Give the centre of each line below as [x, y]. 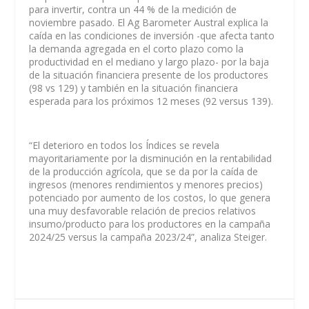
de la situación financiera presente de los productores [149, 75]
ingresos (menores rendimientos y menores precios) [146, 184]
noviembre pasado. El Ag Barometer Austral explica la [149, 23]
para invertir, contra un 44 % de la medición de [133, 10]
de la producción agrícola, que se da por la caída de [144, 171]
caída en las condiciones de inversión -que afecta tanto [152, 36]
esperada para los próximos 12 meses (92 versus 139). [151, 101]
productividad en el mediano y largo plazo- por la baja [149, 62]
